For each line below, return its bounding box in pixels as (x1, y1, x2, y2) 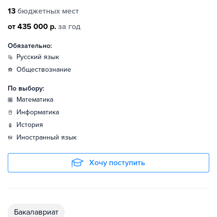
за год (58, 22, 80, 31)
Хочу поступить (89, 158, 145, 168)
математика (22, 95, 53, 104)
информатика (21, 108, 59, 116)
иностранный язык (21, 133, 77, 141)
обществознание (22, 65, 71, 74)
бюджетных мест (17, 6, 79, 16)
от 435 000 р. (8, 22, 56, 31)
